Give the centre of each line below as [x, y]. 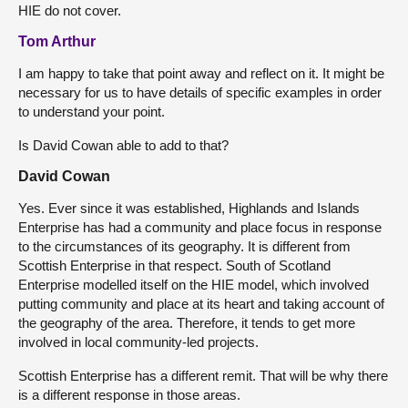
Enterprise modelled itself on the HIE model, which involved [194, 284]
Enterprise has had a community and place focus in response [200, 227]
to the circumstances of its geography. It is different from [184, 246]
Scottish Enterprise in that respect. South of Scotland [174, 265]
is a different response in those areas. [129, 394]
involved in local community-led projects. [138, 342]
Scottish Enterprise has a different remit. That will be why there [203, 375]
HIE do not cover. [70, 10]
